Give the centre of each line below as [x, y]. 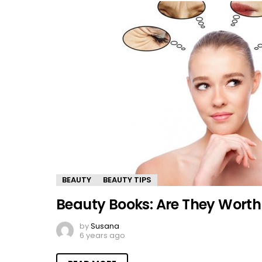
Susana [105, 226]
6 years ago [102, 235]
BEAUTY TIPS [127, 180]
